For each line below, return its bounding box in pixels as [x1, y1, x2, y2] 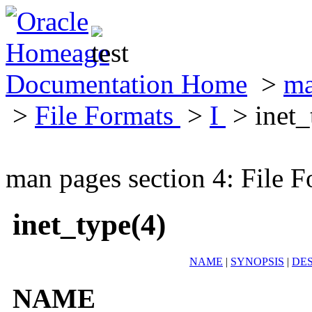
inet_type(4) [13, 208, 166, 241]
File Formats [35, 100, 180, 130]
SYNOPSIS [231, 255, 284, 267]
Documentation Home [6, 69, 247, 99]
